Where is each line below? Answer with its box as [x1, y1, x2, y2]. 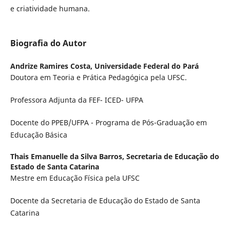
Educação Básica [10, 130, 67, 140]
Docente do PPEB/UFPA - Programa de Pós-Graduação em [10, 118, 207, 128]
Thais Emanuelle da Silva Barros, [10, 151, 126, 162]
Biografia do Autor [10, 37, 86, 49]
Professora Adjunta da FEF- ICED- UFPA [10, 95, 143, 105]
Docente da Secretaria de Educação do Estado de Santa [10, 196, 200, 206]
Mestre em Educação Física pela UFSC [10, 173, 140, 183]
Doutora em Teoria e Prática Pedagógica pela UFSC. [10, 72, 187, 83]
